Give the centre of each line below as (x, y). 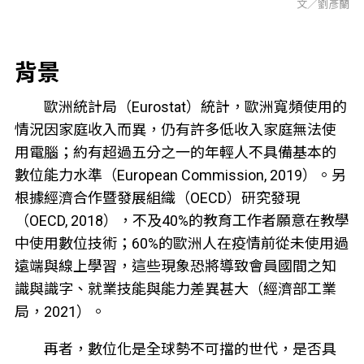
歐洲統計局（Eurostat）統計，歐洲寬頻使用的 (195, 107)
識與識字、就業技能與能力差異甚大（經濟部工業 (175, 289)
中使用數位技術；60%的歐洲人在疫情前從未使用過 (181, 244)
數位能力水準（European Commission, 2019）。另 (180, 175)
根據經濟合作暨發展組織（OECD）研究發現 (157, 198)
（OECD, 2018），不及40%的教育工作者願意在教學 (182, 221)
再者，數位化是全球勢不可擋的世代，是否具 (190, 349)
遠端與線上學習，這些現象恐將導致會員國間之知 (175, 266)
